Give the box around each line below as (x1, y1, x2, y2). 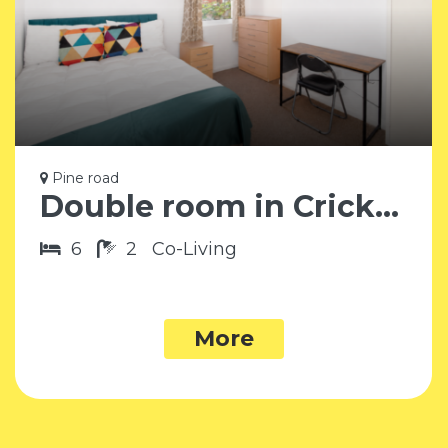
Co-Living (152, 237, 237, 260)
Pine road (48, 168, 119, 187)
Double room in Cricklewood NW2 (375, 187, 399, 225)
